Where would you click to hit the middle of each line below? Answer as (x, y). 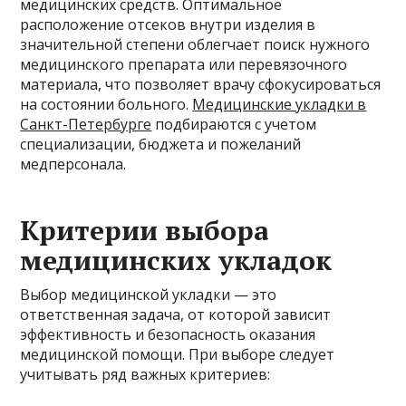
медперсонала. (73, 164)
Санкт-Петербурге (86, 124)
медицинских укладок (176, 260)
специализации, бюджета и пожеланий (161, 144)
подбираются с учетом (234, 124)
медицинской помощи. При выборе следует (178, 354)
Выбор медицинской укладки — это (149, 295)
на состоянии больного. (106, 104)
